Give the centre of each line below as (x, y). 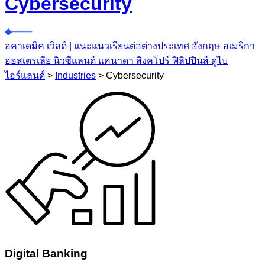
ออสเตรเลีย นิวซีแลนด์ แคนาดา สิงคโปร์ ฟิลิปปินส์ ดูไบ (116, 60)
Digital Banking (46, 254)
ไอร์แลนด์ (25, 75)
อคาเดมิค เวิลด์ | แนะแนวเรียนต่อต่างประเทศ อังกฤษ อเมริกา (130, 46)
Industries (75, 75)
